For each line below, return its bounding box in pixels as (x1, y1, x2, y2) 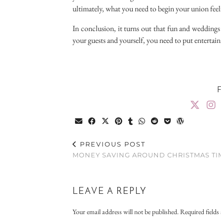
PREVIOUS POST (77, 140, 146, 148)
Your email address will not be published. (73, 207, 179, 217)
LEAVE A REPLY (73, 187, 147, 197)
